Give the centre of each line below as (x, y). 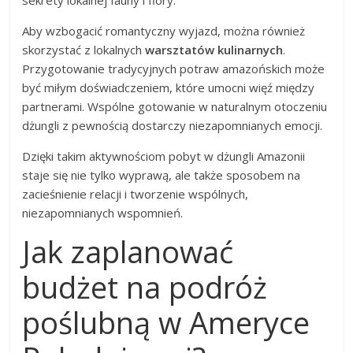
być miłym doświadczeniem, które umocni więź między (169, 87)
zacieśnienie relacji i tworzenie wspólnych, (136, 193)
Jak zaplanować (128, 251)
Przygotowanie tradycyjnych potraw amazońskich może (174, 68)
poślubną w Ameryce (166, 322)
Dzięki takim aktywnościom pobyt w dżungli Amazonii (164, 156)
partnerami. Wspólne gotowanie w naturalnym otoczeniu (175, 106)
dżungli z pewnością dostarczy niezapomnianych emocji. (173, 125)
